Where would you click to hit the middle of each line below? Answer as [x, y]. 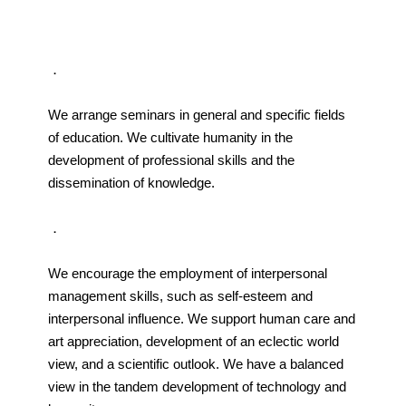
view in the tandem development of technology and [197, 387]
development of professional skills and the [171, 160]
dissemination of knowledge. [131, 183]
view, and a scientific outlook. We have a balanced [195, 364]
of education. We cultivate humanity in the [170, 138]
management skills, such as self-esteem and [180, 296]
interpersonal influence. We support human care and [201, 319]
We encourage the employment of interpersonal [187, 274]
